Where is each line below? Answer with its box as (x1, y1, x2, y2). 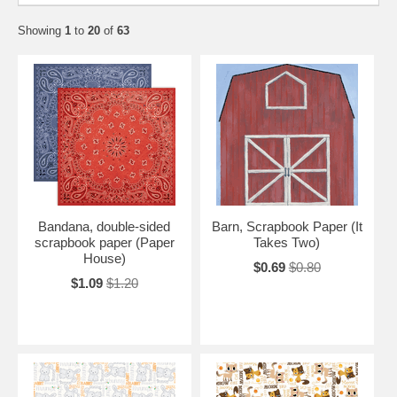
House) (82, 251, 126, 267)
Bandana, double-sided (38, 219, 171, 235)
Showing (18, 24, 65, 38)
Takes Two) (253, 235, 321, 251)
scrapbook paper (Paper (34, 235, 175, 251)
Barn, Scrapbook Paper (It (211, 219, 362, 235)
